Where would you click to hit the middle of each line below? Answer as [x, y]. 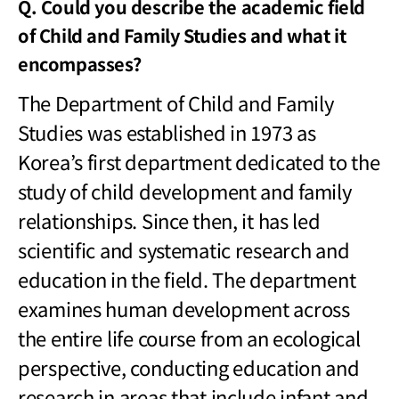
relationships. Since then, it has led [169, 220]
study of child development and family [185, 191]
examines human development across [184, 309]
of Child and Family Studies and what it [182, 36]
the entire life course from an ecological [189, 338]
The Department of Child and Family [176, 103]
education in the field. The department [187, 279]
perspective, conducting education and [189, 367]
